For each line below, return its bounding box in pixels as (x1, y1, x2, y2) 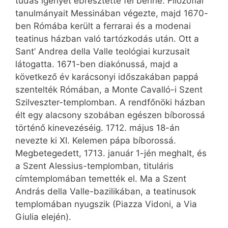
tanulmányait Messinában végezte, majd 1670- (15, 8, 208, 18)
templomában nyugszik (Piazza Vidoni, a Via (15, 198, 197, 209)
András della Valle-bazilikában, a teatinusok (15, 186, 196, 196)
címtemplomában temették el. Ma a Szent (15, 173, 186, 184)
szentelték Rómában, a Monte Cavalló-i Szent (15, 84, 203, 95)
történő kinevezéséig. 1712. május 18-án (15, 122, 180, 133)
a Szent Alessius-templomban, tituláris (15, 160, 174, 171)
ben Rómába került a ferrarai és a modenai (15, 20, 191, 31)
